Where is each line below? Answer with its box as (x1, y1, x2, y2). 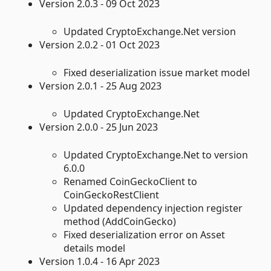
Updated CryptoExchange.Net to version (64, 148, 248, 162)
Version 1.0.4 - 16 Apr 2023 (39, 254, 160, 268)
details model (64, 241, 125, 255)
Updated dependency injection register (64, 201, 243, 215)
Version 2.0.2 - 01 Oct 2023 (39, 38, 160, 51)
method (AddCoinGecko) (64, 214, 176, 228)
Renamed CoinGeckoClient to (64, 174, 197, 188)
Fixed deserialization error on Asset (64, 227, 225, 241)
